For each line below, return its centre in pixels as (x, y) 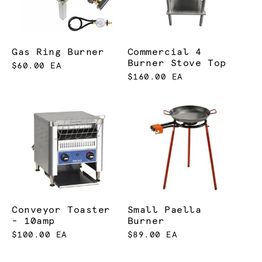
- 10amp (33, 221)
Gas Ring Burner (58, 52)
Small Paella (164, 210)
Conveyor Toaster (61, 210)
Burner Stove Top (177, 63)
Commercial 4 (164, 52)
